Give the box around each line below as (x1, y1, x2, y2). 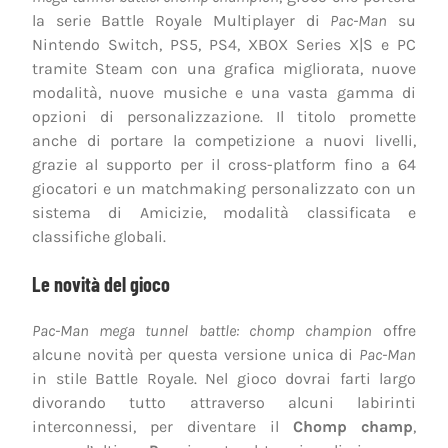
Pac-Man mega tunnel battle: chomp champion (32, 320, 372, 340)
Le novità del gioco (32, 271, 170, 296)
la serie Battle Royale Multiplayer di (32, 10, 331, 30)
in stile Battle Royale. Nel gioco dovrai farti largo (32, 368, 416, 388)
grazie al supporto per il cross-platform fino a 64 (32, 154, 416, 174)
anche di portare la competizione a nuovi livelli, (32, 130, 416, 150)
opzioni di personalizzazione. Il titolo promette (32, 106, 416, 126)
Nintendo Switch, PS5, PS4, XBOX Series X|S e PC (32, 34, 416, 54)
